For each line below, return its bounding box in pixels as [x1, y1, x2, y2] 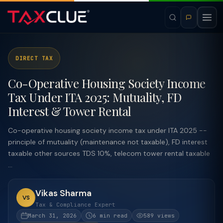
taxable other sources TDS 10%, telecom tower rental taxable [8, 149, 210, 158]
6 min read [93, 212, 127, 219]
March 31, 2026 [28, 212, 77, 219]
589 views [143, 212, 175, 219]
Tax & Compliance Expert [35, 201, 115, 208]
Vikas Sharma [35, 188, 92, 199]
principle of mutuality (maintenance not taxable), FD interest [8, 137, 208, 146]
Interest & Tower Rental [8, 103, 131, 119]
